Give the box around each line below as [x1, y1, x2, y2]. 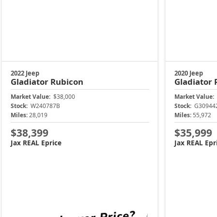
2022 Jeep [10, 69, 39, 78]
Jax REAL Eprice [10, 138, 62, 147]
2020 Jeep [174, 69, 203, 78]
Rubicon [50, 76, 83, 88]
